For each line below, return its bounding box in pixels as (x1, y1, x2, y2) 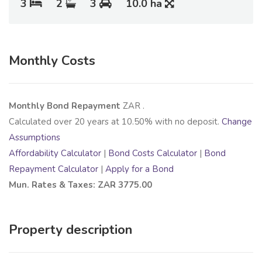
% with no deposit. (144, 116, 222, 128)
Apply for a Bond (105, 163, 174, 175)
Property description (9, 221, 132, 239)
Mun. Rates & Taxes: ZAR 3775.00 (9, 179, 152, 191)
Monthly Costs (9, 52, 95, 70)
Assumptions (9, 132, 60, 144)
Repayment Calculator (9, 163, 98, 175)
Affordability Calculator (9, 147, 101, 160)
